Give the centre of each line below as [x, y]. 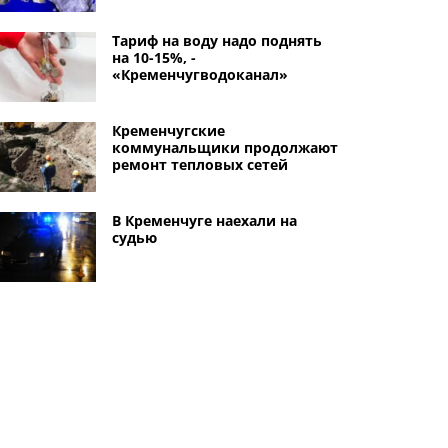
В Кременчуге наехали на [204, 220]
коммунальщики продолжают [224, 147]
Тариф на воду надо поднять [216, 40]
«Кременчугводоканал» [199, 74]
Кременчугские [168, 130]
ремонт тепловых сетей [199, 164]
